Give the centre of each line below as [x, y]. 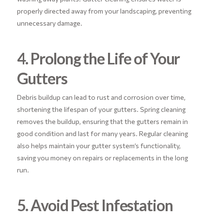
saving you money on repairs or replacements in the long [102, 158]
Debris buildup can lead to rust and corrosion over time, [101, 97]
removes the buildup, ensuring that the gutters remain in [102, 122]
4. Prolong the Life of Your [98, 58]
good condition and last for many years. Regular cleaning [102, 134]
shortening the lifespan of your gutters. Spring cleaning [101, 109]
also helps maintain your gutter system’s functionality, [99, 146]
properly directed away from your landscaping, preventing [104, 11]
